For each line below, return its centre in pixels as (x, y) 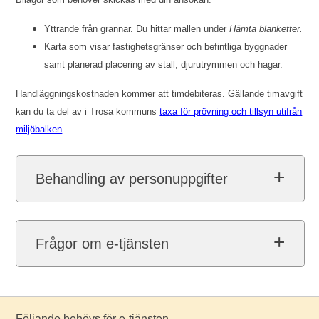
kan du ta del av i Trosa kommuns (88, 111)
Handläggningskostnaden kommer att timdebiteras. (122, 94)
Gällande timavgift (266, 94)
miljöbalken (39, 129)
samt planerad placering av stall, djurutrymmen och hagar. (164, 64)
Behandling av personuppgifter (132, 179)
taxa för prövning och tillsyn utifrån (231, 111)
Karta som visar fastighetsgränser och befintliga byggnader (166, 47)
